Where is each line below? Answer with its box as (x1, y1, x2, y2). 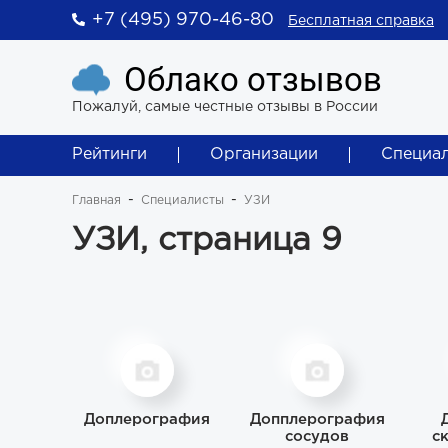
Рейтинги (72, 147, 147, 162)
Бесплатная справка (288, 15, 434, 27)
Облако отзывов (124, 60, 382, 99)
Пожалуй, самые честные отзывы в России (72, 101, 378, 113)
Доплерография (84, 413, 210, 426)
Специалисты (141, 195, 224, 206)
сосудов (285, 430, 349, 443)
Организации (210, 147, 318, 162)
